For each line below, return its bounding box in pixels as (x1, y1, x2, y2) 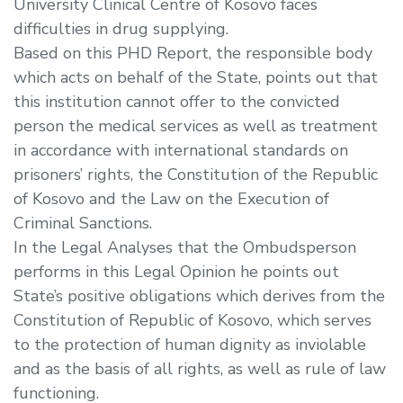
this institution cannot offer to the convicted (13, 90, 340, 112)
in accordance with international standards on (13, 139, 348, 161)
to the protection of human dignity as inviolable (13, 333, 366, 355)
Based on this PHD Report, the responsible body (13, 41, 372, 64)
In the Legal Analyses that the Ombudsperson (13, 236, 356, 258)
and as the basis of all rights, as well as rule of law (13, 357, 386, 380)
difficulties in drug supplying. (13, 17, 228, 40)
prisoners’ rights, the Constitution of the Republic (13, 163, 378, 185)
